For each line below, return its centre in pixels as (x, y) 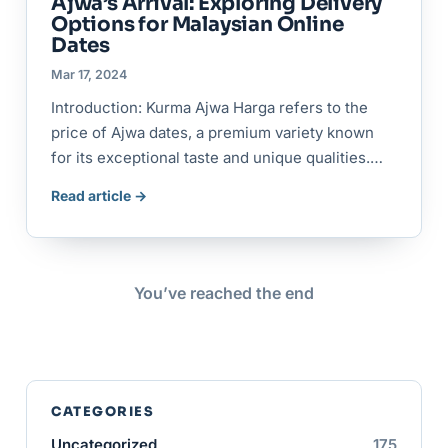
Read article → (99, 195)
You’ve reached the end (224, 292)
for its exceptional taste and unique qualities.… (217, 157)
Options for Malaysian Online (197, 24)
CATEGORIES (103, 411)
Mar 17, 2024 (89, 74)
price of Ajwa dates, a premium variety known (212, 132)
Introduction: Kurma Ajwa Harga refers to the (209, 107)
